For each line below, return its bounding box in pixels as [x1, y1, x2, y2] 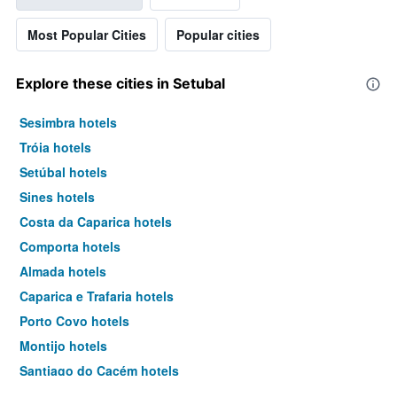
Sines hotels [19, 188, 95, 206]
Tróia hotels [19, 138, 91, 157]
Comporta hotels [19, 237, 121, 256]
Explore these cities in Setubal [16, 74, 225, 93]
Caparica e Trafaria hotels [19, 287, 174, 306]
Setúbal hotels [19, 163, 107, 182]
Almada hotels [19, 262, 106, 281]
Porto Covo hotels [19, 312, 129, 331]
